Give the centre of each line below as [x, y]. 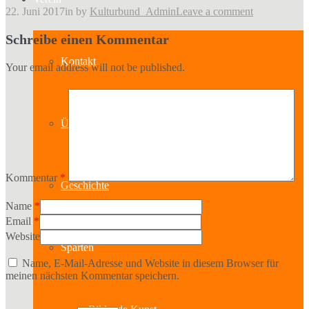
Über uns [81, 123]
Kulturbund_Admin [133, 11]
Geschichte [85, 185]
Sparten [77, 247]
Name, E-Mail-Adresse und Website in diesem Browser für [150, 263]
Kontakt [78, 61]
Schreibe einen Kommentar [87, 39]
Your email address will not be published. [95, 67]
